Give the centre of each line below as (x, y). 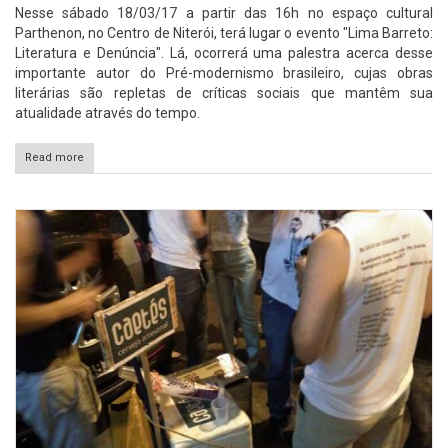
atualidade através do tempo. (107, 112)
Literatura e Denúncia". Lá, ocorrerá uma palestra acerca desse (224, 52)
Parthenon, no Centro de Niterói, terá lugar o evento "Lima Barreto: (224, 32)
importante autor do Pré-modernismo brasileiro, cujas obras (224, 72)
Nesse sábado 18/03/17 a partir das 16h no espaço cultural (224, 12)
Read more (54, 157)
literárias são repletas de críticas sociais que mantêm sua (224, 92)
